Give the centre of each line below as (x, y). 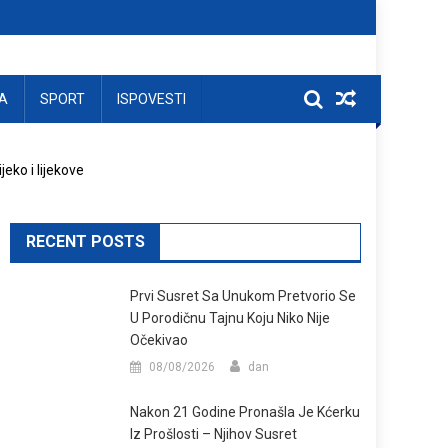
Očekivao (159, 340)
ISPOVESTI (151, 99)
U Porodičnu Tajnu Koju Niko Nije (230, 318)
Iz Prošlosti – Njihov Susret (214, 434)
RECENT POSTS (85, 241)
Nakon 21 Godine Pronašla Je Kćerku (245, 412)
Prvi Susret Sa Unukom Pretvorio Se (243, 296)
